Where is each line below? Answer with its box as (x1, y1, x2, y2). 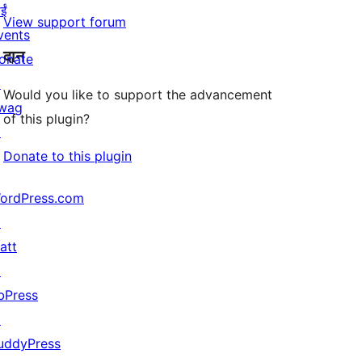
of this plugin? (3, 111, 90, 128)
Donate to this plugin (3, 148, 132, 165)
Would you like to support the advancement (3, 86, 272, 103)
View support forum (3, 14, 126, 31)
